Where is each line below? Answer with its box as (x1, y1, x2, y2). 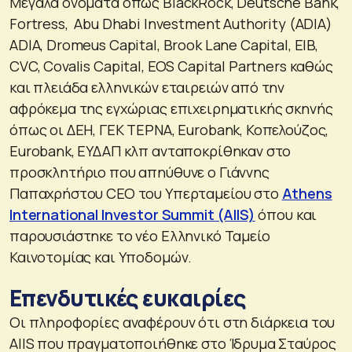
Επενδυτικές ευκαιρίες (9, 282, 246, 313)
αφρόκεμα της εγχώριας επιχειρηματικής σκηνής (9, 98, 333, 118)
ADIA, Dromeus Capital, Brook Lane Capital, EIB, (9, 35, 318, 54)
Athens (281, 183, 332, 203)
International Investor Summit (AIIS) (9, 204, 255, 224)
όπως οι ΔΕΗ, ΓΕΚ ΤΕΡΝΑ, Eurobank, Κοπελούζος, (9, 119, 329, 139)
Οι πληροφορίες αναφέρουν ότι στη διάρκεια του (9, 312, 335, 332)
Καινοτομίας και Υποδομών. (9, 247, 192, 266)
